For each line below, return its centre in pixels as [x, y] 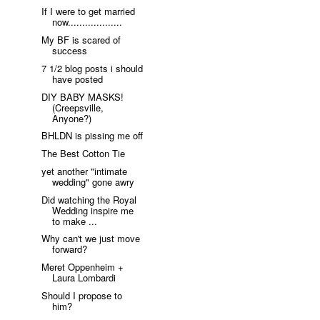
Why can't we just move [91, 239]
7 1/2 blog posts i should [92, 68]
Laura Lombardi [84, 278]
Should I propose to [82, 295]
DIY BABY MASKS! [83, 96]
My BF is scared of [81, 40]
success [70, 51]
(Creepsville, [78, 107]
